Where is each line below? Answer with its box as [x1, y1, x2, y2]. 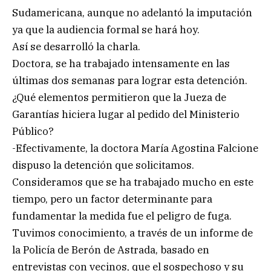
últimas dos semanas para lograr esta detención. [12, 74, 247, 88]
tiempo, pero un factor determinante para [12, 192, 212, 206]
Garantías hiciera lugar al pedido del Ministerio [12, 108, 240, 122]
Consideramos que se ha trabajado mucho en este [12, 175, 253, 189]
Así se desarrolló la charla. [12, 40, 140, 54]
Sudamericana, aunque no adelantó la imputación [12, 6, 252, 20]
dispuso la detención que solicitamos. [12, 158, 194, 172]
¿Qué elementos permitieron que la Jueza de [12, 91, 226, 105]
